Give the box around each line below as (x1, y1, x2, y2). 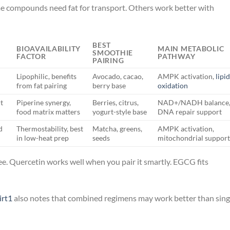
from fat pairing (16, 81, 67, 90)
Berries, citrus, (92, 98, 139, 107)
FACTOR (16, 51, 46, 61)
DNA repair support (158, 107, 222, 116)
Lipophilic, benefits (16, 71, 77, 81)
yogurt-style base (92, 107, 147, 116)
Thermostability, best (16, 124, 84, 133)
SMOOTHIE (92, 48, 133, 57)
